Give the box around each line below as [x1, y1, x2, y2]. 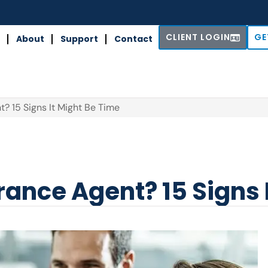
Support [60, 33, 98, 45]
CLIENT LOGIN [165, 31, 230, 43]
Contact [114, 33, 153, 45]
